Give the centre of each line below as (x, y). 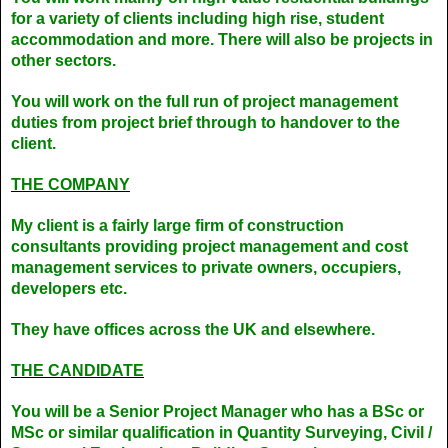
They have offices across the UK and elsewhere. (193, 329)
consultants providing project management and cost (209, 246)
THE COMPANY (70, 184)
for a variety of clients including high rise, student (197, 18)
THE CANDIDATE (77, 370)
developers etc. (69, 288)
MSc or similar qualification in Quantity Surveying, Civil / (221, 432)
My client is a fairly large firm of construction (177, 225)
